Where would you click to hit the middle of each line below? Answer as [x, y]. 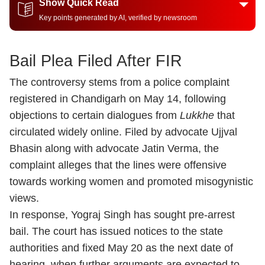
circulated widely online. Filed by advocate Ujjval [123, 132]
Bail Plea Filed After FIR [96, 61]
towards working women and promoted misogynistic [131, 182]
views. [24, 198]
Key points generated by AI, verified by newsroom [118, 18]
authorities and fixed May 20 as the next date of [121, 248]
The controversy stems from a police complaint [119, 82]
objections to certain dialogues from [95, 115]
